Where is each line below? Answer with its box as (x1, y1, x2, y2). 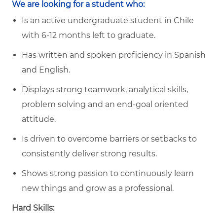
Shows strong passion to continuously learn (22, 168, 194, 178)
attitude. (22, 114, 56, 124)
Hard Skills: (12, 203, 54, 213)
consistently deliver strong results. (22, 148, 157, 158)
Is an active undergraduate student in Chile (22, 15, 194, 25)
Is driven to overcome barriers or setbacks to (22, 134, 197, 144)
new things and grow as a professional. (22, 183, 174, 193)
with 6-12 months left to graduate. (22, 30, 155, 40)
